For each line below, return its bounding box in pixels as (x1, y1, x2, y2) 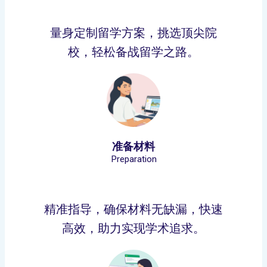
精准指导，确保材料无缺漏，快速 (44, 202, 223, 216)
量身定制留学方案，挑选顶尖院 (50, 26, 217, 40)
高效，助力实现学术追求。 (62, 221, 205, 235)
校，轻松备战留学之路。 (68, 45, 199, 59)
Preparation (110, 154, 157, 164)
